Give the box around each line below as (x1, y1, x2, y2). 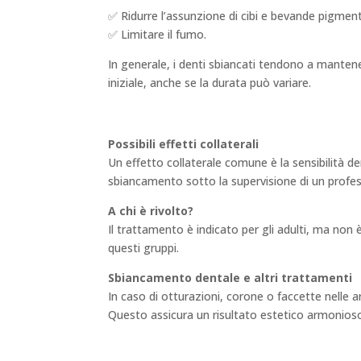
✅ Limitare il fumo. (108, 26, 207, 42)
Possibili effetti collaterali (108, 136, 259, 152)
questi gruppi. (108, 240, 180, 256)
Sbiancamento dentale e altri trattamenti (108, 270, 353, 286)
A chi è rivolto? (108, 203, 194, 219)
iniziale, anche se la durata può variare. (108, 74, 312, 90)
